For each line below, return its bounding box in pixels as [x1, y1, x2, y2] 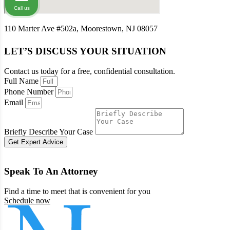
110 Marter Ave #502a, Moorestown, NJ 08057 [4, 24, 158, 33]
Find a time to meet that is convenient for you [4, 187, 150, 196]
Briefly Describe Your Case [4, 127, 95, 136]
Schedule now [4, 196, 50, 205]
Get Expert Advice [8, 138, 63, 146]
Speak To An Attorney [4, 166, 98, 177]
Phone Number [4, 87, 55, 96]
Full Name [4, 76, 41, 85]
